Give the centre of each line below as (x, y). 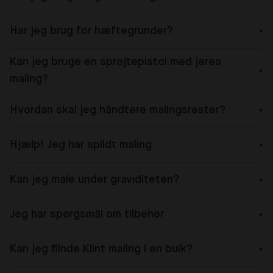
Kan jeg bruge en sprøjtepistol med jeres (115, 62)
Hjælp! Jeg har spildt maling (81, 145)
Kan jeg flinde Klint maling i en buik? (101, 249)
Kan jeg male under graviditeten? (94, 179)
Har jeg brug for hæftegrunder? (91, 31)
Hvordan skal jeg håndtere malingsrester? (118, 110)
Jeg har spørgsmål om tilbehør (87, 214)
